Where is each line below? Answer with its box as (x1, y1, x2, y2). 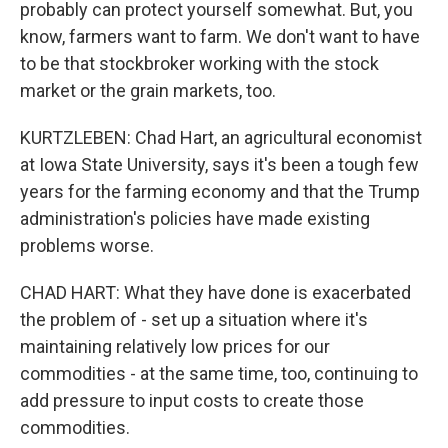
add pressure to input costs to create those (20, 390, 364, 411)
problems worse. (20, 235, 154, 256)
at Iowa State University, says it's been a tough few (20, 154, 419, 175)
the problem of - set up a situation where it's (20, 309, 368, 330)
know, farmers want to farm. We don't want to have (20, 26, 420, 47)
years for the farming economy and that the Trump (20, 181, 420, 202)
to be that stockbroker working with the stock (20, 53, 379, 74)
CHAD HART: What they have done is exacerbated (20, 282, 411, 303)
